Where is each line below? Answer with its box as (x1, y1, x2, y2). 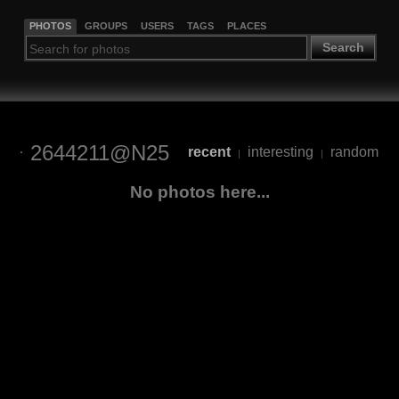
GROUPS (84, 20, 127, 31)
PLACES (226, 20, 266, 31)
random (330, 144, 379, 160)
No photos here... (129, 182, 270, 201)
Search (322, 40, 364, 55)
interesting (248, 144, 313, 160)
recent (188, 144, 231, 160)
